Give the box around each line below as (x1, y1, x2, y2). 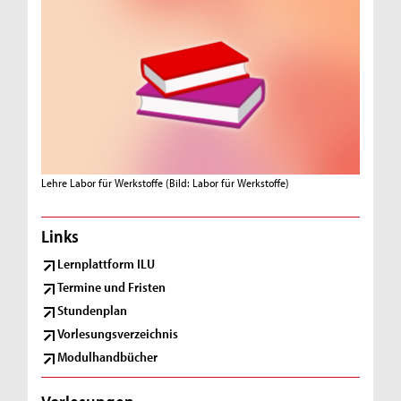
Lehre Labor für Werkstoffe (41, 175, 164, 190)
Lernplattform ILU (57, 255, 156, 273)
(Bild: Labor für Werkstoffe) (166, 175, 290, 190)
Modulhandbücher (57, 347, 158, 365)
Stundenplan (57, 301, 128, 319)
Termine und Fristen (57, 278, 166, 296)
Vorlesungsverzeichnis (57, 324, 179, 342)
